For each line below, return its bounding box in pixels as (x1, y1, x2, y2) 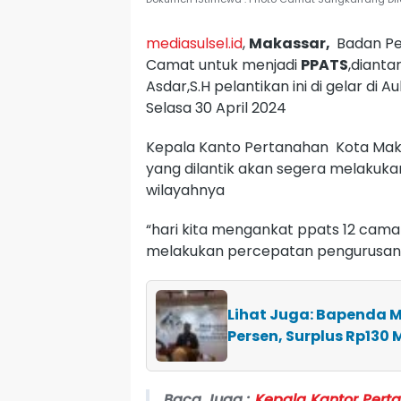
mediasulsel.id (146, 32, 243, 54)
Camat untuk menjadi (146, 54, 301, 75)
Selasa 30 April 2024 (146, 97, 286, 118)
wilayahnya (146, 179, 225, 200)
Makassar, (249, 32, 333, 54)
